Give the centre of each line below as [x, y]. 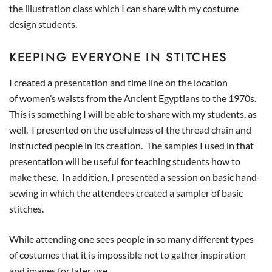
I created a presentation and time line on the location [118, 82]
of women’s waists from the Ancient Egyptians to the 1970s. [134, 98]
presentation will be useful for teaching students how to [125, 161]
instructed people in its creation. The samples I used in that [131, 145]
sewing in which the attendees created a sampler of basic [126, 193]
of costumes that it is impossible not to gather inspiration [127, 255]
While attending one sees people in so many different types [131, 239]
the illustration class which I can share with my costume [124, 8]
